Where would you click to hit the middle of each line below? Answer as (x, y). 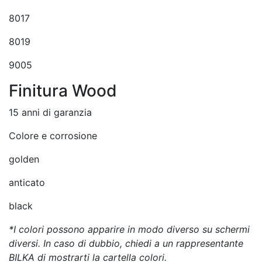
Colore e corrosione (53, 136)
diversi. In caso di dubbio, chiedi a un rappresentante (126, 243)
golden (24, 159)
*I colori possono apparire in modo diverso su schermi (129, 229)
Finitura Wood (63, 91)
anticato (27, 182)
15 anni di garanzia (50, 112)
